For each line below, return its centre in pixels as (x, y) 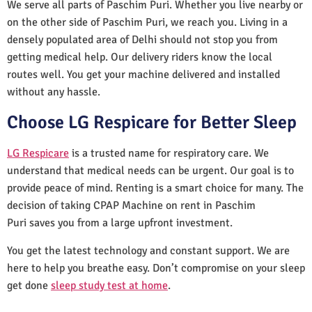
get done (29, 285)
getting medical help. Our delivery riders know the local (140, 57)
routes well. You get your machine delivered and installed (143, 74)
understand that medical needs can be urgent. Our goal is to (150, 170)
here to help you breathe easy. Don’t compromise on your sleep (156, 268)
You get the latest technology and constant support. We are (148, 250)
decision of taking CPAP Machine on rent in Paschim (131, 205)
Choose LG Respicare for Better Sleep (152, 122)
